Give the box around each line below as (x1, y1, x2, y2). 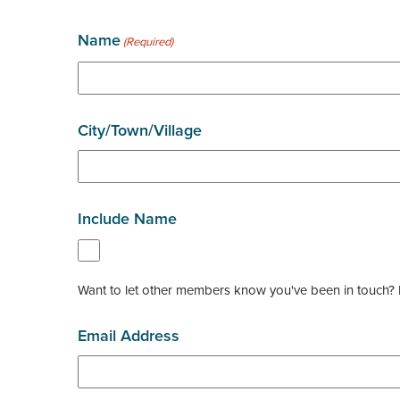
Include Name (78, 207, 177, 229)
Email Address (78, 323, 179, 346)
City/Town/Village (78, 119, 202, 141)
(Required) (123, 33, 174, 50)
